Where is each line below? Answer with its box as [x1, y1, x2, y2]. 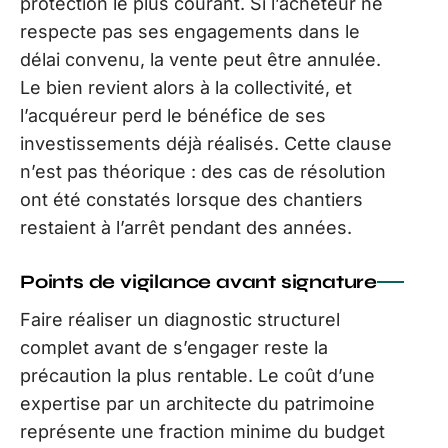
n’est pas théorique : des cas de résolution [20, 160, 386, 182]
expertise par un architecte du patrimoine [20, 392, 375, 414]
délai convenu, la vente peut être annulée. [20, 48, 381, 70]
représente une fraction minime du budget [20, 420, 385, 442]
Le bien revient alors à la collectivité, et [20, 76, 352, 98]
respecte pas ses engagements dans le [20, 20, 360, 42]
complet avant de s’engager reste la [20, 336, 328, 358]
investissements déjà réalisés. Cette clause [20, 132, 392, 154]
